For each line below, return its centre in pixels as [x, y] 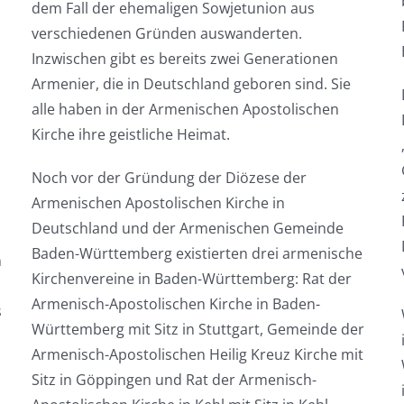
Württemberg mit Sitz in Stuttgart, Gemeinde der [197, 329]
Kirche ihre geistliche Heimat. [130, 134]
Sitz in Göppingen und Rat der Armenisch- [174, 380]
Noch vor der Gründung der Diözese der [169, 178]
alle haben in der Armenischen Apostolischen [185, 109]
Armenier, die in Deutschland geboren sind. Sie [191, 84]
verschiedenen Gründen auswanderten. [166, 33]
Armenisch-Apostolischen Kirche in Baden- [175, 304]
